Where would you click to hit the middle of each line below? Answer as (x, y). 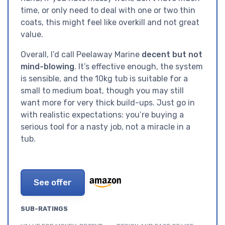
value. (32, 35)
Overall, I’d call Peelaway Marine (81, 55)
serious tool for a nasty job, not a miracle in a (105, 127)
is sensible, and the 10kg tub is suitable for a (104, 79)
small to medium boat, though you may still (102, 91)
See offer (53, 183)
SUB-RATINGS (44, 209)
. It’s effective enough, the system (139, 67)
